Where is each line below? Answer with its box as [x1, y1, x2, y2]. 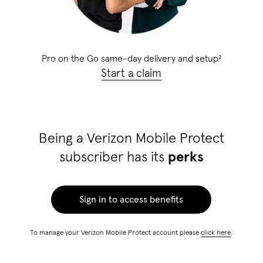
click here [201, 230, 231, 237]
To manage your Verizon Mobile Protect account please [30, 230, 201, 237]
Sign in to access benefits [79, 195, 184, 205]
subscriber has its [59, 150, 168, 165]
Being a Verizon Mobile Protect [38, 131, 224, 146]
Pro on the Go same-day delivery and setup [41, 54, 218, 64]
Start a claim [101, 68, 162, 80]
